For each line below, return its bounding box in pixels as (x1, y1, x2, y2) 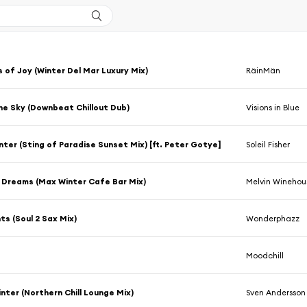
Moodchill (246, 250, 284, 260)
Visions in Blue (246, 102, 300, 112)
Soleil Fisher (246, 139, 291, 149)
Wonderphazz (246, 213, 300, 223)
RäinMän (246, 65, 281, 75)
